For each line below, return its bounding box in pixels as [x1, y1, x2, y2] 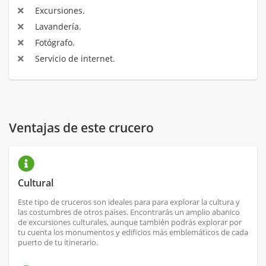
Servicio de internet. [32, 53, 115, 65]
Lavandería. [32, 21, 81, 33]
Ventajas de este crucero [9, 119, 154, 137]
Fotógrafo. [32, 37, 75, 49]
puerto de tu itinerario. [18, 237, 98, 248]
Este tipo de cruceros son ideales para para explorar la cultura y [18, 197, 240, 208]
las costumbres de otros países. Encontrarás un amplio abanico [18, 207, 240, 218]
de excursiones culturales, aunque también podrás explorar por [18, 217, 242, 228]
